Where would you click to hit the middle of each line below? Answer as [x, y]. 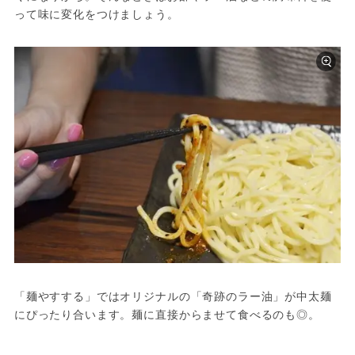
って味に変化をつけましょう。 [96, 13]
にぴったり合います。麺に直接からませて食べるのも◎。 [167, 313]
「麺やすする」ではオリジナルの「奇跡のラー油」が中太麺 [173, 295]
